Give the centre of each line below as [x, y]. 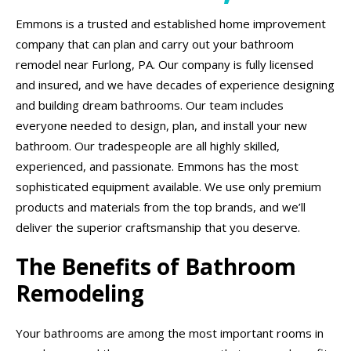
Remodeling [80, 293]
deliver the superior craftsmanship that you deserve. [158, 227]
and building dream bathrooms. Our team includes [150, 105]
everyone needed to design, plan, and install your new [161, 125]
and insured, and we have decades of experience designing [175, 85]
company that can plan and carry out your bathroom [155, 44]
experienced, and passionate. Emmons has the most [157, 166]
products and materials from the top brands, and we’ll [161, 207]
